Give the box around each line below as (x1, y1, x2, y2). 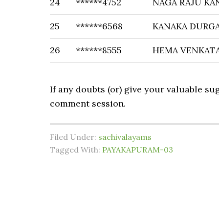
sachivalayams (98, 132, 152, 142)
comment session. (50, 98, 126, 109)
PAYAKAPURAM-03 (102, 145, 173, 154)
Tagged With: (50, 145, 102, 154)
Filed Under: (50, 132, 98, 142)
